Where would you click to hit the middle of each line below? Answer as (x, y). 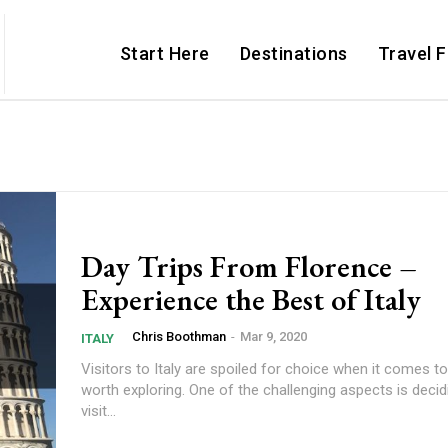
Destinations (293, 54)
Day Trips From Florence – (249, 266)
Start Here (164, 54)
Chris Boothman (179, 336)
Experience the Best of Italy (251, 299)
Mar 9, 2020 (273, 336)
